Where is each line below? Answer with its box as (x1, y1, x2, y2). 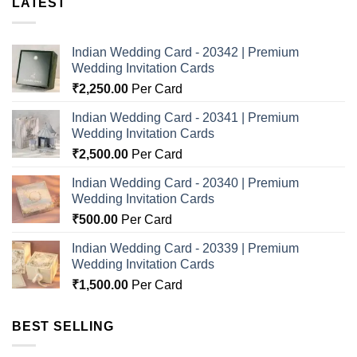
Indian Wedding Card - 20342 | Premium (72, 45, 299, 59)
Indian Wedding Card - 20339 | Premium (72, 241, 299, 255)
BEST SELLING (12, 319, 114, 333)
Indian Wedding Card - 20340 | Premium (72, 175, 299, 190)
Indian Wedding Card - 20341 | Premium (72, 110, 299, 124)
